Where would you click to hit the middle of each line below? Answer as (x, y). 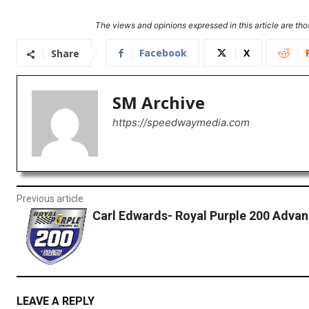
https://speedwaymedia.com (181, 123)
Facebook (163, 53)
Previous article (50, 199)
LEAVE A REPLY (56, 301)
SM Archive (159, 103)
